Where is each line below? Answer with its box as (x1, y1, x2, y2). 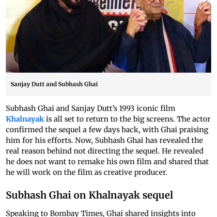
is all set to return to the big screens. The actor (44, 114, 211, 124)
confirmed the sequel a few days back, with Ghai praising (6, 125, 208, 135)
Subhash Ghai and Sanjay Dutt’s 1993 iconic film (6, 104, 175, 113)
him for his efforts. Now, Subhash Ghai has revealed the (6, 136, 203, 145)
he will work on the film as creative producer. (6, 168, 168, 177)
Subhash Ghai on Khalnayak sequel (6, 189, 173, 201)
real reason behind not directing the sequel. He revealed (6, 146, 203, 156)
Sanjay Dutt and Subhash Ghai (11, 80, 98, 88)
